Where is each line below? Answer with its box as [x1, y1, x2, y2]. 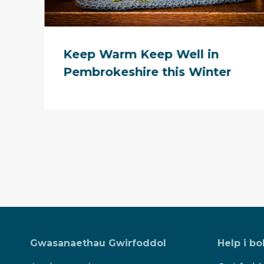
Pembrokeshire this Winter [63, 64, 231, 79]
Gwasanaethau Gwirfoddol [30, 237, 166, 249]
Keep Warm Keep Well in [63, 47, 219, 61]
